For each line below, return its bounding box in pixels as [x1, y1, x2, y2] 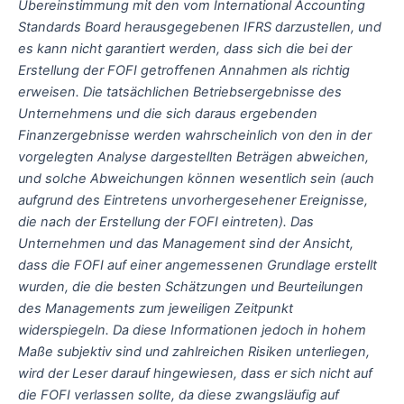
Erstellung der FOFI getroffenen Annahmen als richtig [18, 61, 350, 78]
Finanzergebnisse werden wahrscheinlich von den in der [18, 126, 372, 143]
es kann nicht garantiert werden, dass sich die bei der [18, 40, 352, 57]
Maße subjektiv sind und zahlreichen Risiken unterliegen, [18, 343, 370, 360]
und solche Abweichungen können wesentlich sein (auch [18, 170, 374, 187]
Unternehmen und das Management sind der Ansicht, [18, 234, 353, 252]
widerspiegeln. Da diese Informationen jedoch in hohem [18, 321, 366, 338]
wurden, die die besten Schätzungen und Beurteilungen [18, 278, 363, 295]
